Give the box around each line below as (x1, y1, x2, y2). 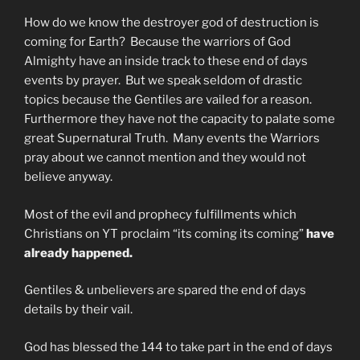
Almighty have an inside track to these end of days (24, 54, 308, 69)
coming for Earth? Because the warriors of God (24, 35, 291, 50)
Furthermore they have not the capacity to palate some (24, 112, 335, 127)
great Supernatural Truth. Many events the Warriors (24, 131, 320, 146)
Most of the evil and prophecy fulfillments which (24, 207, 297, 222)
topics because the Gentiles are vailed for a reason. (24, 92, 314, 108)
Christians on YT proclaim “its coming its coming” (24, 226, 304, 241)
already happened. (24, 245, 133, 260)
